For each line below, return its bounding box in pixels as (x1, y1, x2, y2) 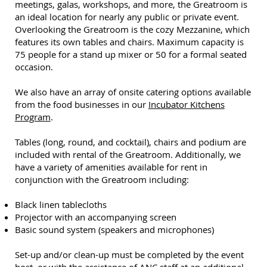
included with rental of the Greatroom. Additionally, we (14, 148, 241, 161)
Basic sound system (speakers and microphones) (14, 223, 214, 236)
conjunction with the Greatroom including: (14, 173, 189, 186)
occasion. (14, 61, 53, 73)
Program (14, 111, 51, 123)
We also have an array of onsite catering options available (14, 86, 251, 98)
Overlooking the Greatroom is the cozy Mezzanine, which (14, 23, 250, 36)
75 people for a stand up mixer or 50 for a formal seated (14, 48, 247, 61)
